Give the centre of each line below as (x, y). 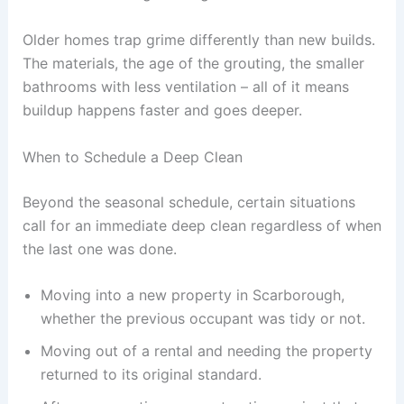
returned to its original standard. (151, 375)
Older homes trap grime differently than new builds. (198, 39)
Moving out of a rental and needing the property (206, 351)
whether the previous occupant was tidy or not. (202, 319)
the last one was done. (99, 248)
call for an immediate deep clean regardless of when (202, 225)
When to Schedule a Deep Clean (132, 156)
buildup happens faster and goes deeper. (162, 110)
